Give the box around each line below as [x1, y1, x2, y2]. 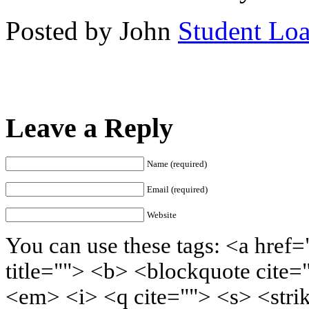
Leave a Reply [6, 112, 173, 143]
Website [147, 210, 177, 221]
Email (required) [147, 184, 208, 195]
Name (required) [147, 159, 207, 170]
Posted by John [6, 15, 171, 46]
